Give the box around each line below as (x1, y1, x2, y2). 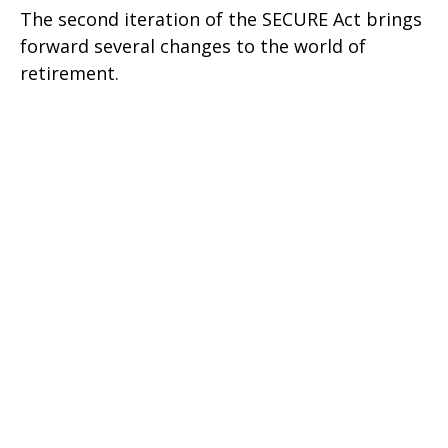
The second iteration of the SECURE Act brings (20, 6, 422, 31)
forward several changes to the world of (20, 33, 366, 58)
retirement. (20, 60, 119, 85)
